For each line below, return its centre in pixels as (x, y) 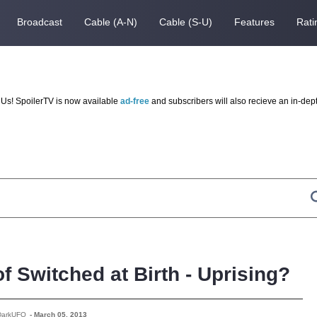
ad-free (135, 102)
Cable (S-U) (185, 22)
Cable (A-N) (110, 22)
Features (254, 22)
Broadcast (39, 22)
